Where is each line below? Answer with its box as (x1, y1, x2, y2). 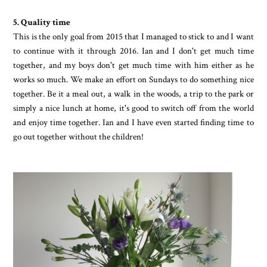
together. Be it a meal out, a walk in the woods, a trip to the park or (13, 87, 254, 100)
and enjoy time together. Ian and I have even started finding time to (13, 116, 254, 128)
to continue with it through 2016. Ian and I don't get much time (13, 44, 254, 57)
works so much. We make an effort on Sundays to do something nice (13, 73, 254, 85)
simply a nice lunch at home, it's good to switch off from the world (13, 101, 254, 114)
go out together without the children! (13, 130, 146, 142)
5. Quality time (13, 15, 71, 28)
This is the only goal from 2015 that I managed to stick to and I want (13, 30, 254, 42)
